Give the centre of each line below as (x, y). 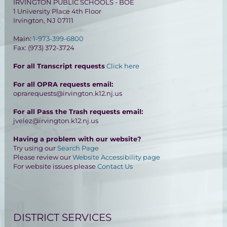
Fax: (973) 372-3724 (44, 47)
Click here (123, 66)
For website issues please (55, 166)
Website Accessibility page (117, 157)
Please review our (43, 157)
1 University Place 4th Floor (58, 11)
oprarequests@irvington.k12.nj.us (68, 93)
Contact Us (115, 166)
